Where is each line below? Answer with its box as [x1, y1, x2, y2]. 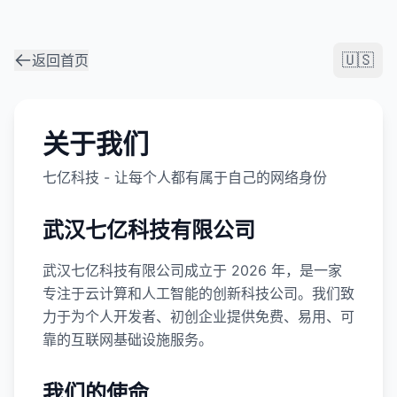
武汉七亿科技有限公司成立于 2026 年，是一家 [43, 261, 342, 279]
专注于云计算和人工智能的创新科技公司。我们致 [43, 284, 354, 302]
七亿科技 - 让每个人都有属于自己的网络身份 [43, 168, 327, 186]
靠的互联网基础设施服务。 [43, 331, 213, 348]
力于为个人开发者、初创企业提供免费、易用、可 [43, 307, 354, 325]
